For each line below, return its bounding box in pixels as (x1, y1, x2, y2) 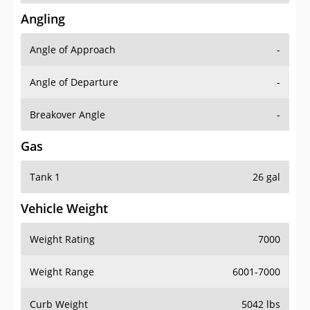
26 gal (253, 170, 280, 184)
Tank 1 (30, 170, 60, 184)
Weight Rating (30, 232, 95, 246)
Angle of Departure (30, 75, 118, 89)
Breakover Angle (30, 108, 105, 122)
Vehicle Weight (21, 200, 108, 217)
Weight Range (30, 265, 94, 279)
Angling (21, 10, 65, 28)
